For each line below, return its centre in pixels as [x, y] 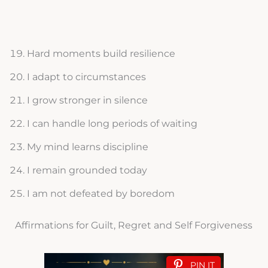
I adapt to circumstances [86, 77]
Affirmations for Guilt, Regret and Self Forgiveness [133, 226]
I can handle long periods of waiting [112, 124]
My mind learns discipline [87, 147]
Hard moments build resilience [101, 54]
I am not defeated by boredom [100, 194]
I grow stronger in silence [87, 100]
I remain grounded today [87, 170]
